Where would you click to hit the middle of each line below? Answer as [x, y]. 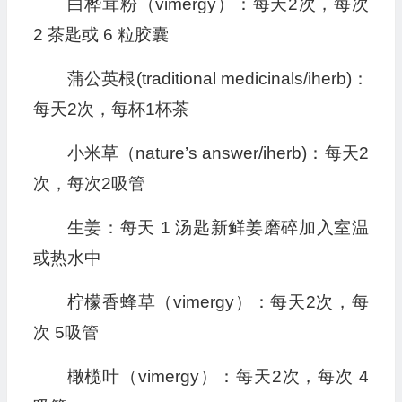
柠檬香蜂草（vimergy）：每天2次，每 [218, 302]
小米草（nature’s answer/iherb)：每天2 [218, 153]
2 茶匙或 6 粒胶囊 [100, 35]
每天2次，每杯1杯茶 [111, 109]
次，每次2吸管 [89, 184]
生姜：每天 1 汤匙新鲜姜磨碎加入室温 [218, 228]
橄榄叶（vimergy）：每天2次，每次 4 [218, 377]
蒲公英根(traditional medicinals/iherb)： [218, 79]
